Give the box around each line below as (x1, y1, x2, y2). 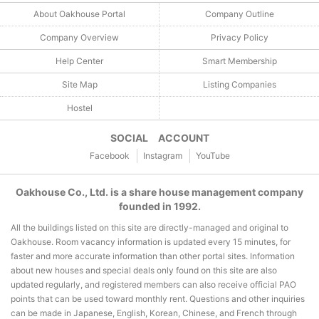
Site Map (61, 78, 98, 90)
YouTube (195, 150, 230, 161)
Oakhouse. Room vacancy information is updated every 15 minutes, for (11, 236, 291, 247)
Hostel (66, 102, 93, 113)
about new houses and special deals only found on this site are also (11, 264, 277, 276)
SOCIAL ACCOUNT (110, 131, 209, 144)
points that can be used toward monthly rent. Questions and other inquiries (11, 293, 305, 304)
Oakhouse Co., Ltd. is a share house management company (16, 185, 303, 198)
